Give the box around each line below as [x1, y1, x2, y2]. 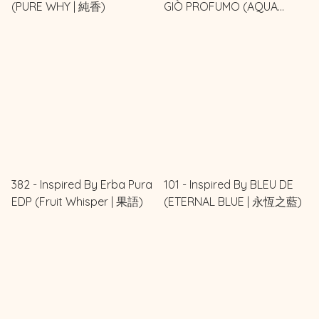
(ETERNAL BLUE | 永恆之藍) [164, 194, 302, 209]
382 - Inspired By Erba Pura [11, 177, 152, 192]
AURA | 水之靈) [164, 16, 239, 31]
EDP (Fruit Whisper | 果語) [11, 194, 143, 209]
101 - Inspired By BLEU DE [164, 177, 293, 192]
